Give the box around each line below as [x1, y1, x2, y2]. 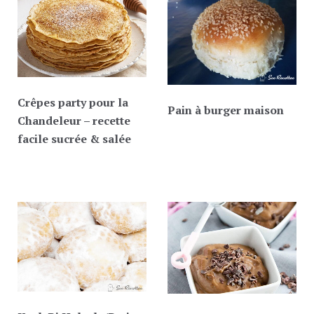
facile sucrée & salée [18, 131, 131, 147]
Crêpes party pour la [18, 95, 128, 111]
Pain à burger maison [168, 102, 284, 118]
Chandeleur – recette [18, 113, 130, 129]
